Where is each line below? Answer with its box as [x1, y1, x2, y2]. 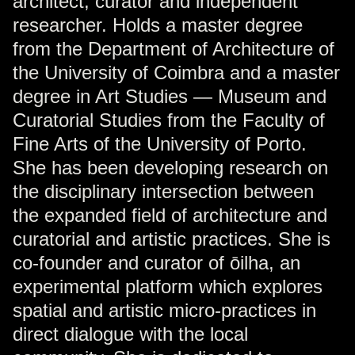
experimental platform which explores [13, 275, 323, 297]
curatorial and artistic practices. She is [13, 227, 330, 250]
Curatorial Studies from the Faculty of [13, 109, 325, 131]
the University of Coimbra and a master [13, 61, 340, 83]
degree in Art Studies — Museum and [13, 85, 326, 107]
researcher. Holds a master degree [13, 13, 303, 36]
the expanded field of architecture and [13, 204, 327, 226]
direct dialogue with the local [13, 323, 248, 345]
